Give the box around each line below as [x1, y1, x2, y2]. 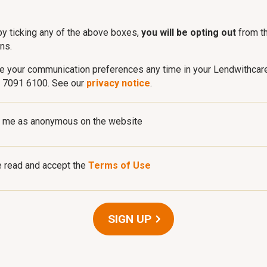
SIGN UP [108, 212, 152, 226]
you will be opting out [141, 27, 236, 39]
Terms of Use [88, 160, 151, 172]
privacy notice [86, 77, 150, 89]
